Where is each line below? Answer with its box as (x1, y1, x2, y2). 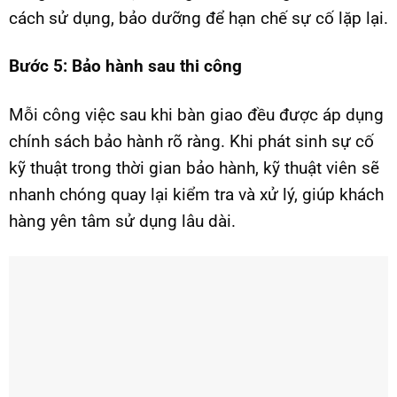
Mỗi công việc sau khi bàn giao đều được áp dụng (9, 104, 384, 125)
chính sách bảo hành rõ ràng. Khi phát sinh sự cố (9, 130, 374, 152)
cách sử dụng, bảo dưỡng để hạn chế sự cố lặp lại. (9, 7, 388, 28)
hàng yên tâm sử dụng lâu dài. (9, 210, 236, 231)
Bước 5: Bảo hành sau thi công (9, 56, 242, 77)
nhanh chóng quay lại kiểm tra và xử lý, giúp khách (9, 183, 384, 205)
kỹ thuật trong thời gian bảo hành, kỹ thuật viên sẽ (9, 157, 379, 178)
